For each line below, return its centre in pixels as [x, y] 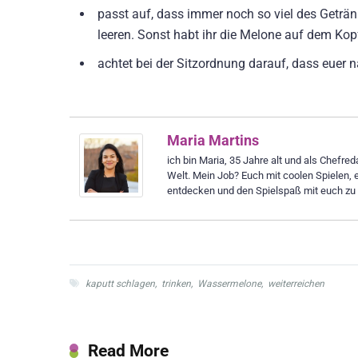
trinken [176, 283]
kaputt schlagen [120, 283]
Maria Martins [213, 140]
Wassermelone [229, 283]
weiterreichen [296, 283]
